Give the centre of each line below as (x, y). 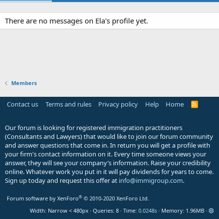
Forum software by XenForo (43, 198)
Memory (172, 210)
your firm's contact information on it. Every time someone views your (106, 154)
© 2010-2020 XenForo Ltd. (116, 198)
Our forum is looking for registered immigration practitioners (94, 128)
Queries (103, 210)
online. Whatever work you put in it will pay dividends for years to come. (109, 172)
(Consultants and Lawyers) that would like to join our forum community (109, 136)
